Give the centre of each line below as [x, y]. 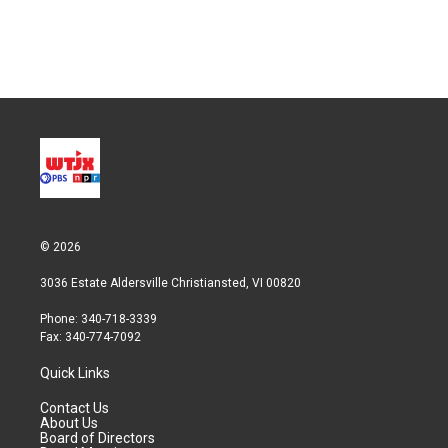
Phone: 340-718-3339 [98, 319]
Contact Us [74, 408]
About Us [69, 423]
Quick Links [75, 373]
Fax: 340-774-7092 [90, 337]
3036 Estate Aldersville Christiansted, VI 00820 [170, 283]
